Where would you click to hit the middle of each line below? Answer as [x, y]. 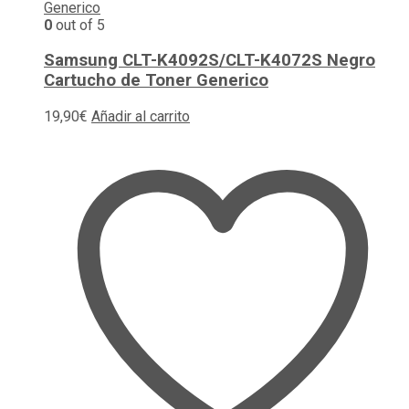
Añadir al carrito [141, 117]
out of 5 [79, 25]
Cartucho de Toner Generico [156, 81]
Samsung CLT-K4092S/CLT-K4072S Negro [210, 61]
